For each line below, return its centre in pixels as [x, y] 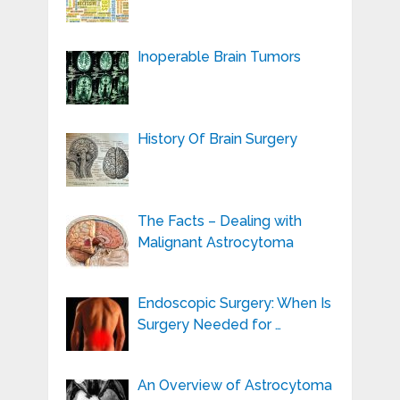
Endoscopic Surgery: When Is [234, 304]
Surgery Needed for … [209, 325]
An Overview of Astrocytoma [234, 386]
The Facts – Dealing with [219, 221]
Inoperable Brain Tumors [219, 57]
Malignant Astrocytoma [215, 243]
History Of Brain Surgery [217, 139]
